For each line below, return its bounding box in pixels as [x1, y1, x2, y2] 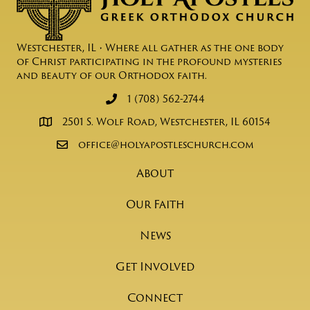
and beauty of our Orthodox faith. [17, 68, 207, 83]
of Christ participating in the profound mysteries [17, 54, 282, 69]
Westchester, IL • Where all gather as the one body [17, 40, 284, 55]
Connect [127, 289, 183, 307]
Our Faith [125, 196, 185, 213]
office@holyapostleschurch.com [77, 137, 254, 152]
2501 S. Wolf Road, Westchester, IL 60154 [62, 114, 271, 129]
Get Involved [116, 258, 194, 275]
